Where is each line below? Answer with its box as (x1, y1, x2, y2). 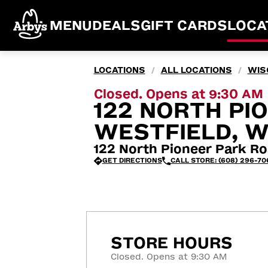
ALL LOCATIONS (160, 65, 232, 75)
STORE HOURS (111, 233, 233, 252)
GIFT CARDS (141, 17, 227, 33)
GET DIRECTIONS (102, 157, 162, 165)
